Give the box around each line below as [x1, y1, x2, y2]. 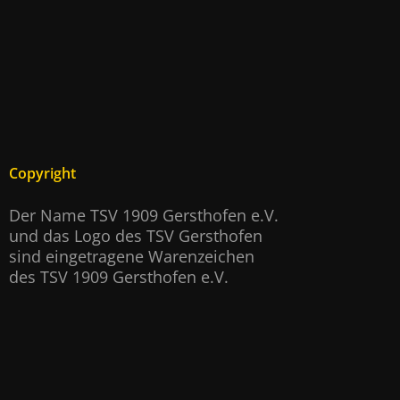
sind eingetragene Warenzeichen [9, 246, 254, 268]
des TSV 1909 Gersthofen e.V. [9, 266, 229, 288]
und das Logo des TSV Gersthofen [9, 225, 262, 247]
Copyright [9, 163, 76, 184]
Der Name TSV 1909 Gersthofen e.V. [9, 204, 279, 227]
